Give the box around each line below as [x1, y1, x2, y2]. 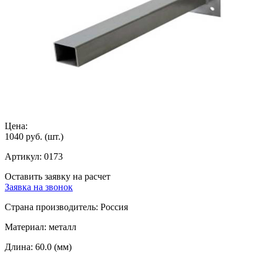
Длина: [5, 241, 33, 252]
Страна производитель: [5, 201, 98, 212]
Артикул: [5, 151, 44, 161]
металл [46, 221, 76, 232]
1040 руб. [5, 131, 42, 141]
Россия [98, 201, 128, 212]
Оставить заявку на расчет [5, 171, 110, 181]
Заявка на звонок [5, 181, 73, 192]
